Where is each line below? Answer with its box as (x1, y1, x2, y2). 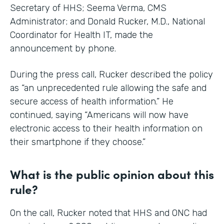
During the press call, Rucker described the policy (10, 69, 213, 80)
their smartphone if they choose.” (10, 136, 145, 147)
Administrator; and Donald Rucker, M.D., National (10, 16, 205, 27)
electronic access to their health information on (10, 123, 202, 134)
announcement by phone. (10, 43, 116, 54)
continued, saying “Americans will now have (10, 109, 188, 120)
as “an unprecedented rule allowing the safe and (10, 82, 206, 93)
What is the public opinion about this (10, 165, 214, 182)
